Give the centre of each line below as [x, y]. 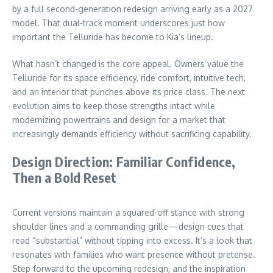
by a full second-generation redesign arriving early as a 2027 [133, 9]
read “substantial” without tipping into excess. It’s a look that [132, 240]
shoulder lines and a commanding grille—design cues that [128, 226]
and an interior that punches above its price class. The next [129, 91]
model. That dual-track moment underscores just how [119, 23]
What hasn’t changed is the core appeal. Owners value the [128, 63]
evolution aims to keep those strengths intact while [114, 105]
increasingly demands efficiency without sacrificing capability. [132, 133]
